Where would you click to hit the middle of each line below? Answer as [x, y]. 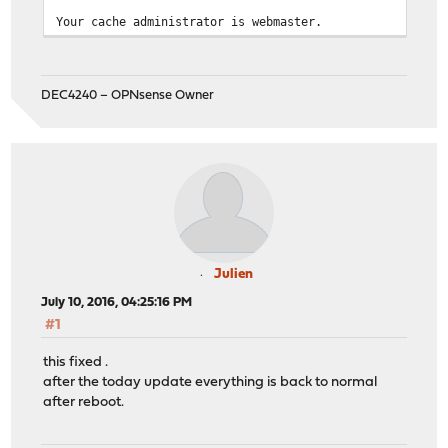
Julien [233, 275]
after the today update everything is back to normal [210, 382]
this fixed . [76, 362]
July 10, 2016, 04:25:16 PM [117, 303]
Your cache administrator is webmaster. [189, 22]
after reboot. [84, 402]
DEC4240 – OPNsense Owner [128, 96]
